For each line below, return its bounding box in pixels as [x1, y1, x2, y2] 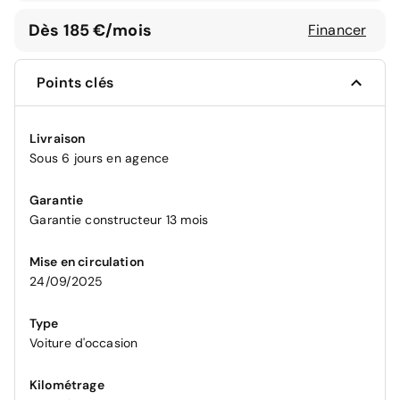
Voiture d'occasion [29, 335, 138, 352]
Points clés [37, 73, 113, 93]
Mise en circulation [29, 254, 144, 271]
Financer [308, 21, 366, 40]
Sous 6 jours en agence [29, 150, 170, 167]
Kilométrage [29, 377, 104, 394]
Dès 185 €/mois [29, 19, 152, 41]
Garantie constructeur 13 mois [29, 212, 209, 229]
